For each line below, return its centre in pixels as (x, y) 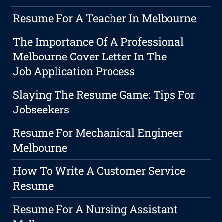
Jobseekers (41, 110)
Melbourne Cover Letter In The (90, 56)
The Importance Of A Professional (99, 42)
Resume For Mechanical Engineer (98, 133)
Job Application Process (74, 71)
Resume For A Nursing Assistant (96, 209)
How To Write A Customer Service (99, 171)
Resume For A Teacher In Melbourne (105, 18)
